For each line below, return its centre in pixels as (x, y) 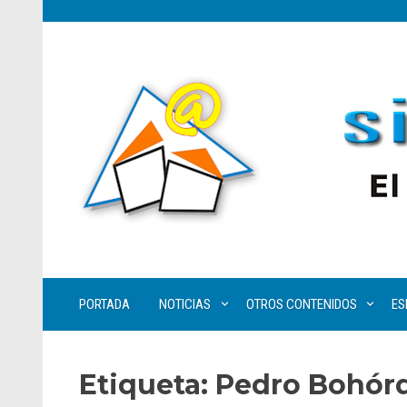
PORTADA (104, 304)
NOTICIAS (185, 304)
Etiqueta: (147, 385)
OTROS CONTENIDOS (301, 304)
